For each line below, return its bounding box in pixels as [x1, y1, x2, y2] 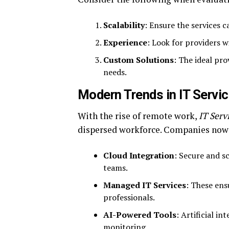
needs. [103, 66, 127, 78]
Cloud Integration [103, 150, 174, 161]
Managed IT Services [103, 179, 186, 191]
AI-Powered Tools [103, 209, 176, 220]
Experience [103, 37, 147, 48]
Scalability [103, 19, 145, 31]
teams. [103, 162, 128, 173]
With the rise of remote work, [78, 110, 199, 122]
